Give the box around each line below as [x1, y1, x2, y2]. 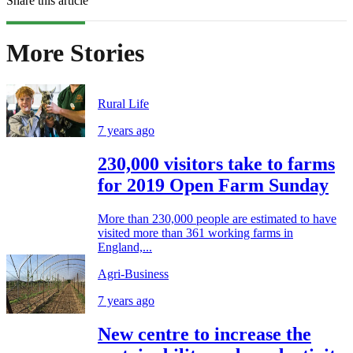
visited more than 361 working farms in [98, 226, 293, 240]
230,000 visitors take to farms [98, 154, 335, 175]
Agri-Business [98, 267, 169, 281]
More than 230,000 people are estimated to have [98, 212, 336, 226]
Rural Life [98, 97, 149, 111]
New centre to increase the [98, 323, 311, 344]
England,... [98, 240, 152, 255]
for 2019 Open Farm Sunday [98, 175, 329, 196]
